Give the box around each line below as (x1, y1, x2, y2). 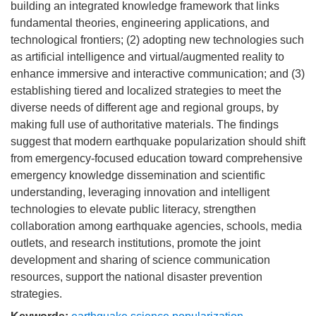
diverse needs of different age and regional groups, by (11, 102, 279, 114)
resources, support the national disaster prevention (11, 271, 262, 283)
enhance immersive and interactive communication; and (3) (11, 68, 305, 80)
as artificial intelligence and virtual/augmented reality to (11, 51, 284, 63)
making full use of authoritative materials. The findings (11, 119, 279, 130)
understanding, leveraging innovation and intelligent (11, 186, 269, 198)
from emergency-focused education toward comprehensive (11, 152, 303, 164)
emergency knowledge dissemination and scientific (11, 169, 265, 181)
